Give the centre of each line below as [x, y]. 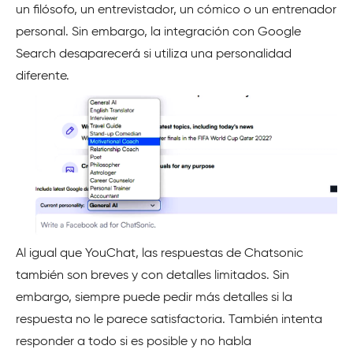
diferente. [43, 77]
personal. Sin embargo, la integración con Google [158, 33]
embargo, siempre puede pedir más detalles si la [154, 298]
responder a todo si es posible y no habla [134, 342]
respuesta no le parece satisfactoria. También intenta [169, 320]
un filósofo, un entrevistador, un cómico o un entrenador [176, 11]
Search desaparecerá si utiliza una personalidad [154, 55]
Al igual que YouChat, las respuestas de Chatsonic [160, 254]
